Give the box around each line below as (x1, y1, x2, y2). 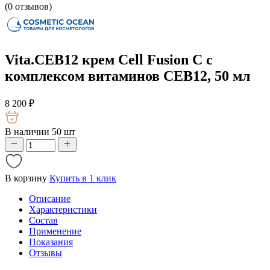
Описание (29, 193, 71, 204)
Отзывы (29, 247, 62, 258)
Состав (29, 215, 58, 225)
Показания (29, 236, 73, 247)
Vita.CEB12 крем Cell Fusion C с (5, 51, 213, 67)
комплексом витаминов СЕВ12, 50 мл (5, 67, 250, 84)
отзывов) (13, 1, 52, 11)
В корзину (5, 172, 47, 183)
